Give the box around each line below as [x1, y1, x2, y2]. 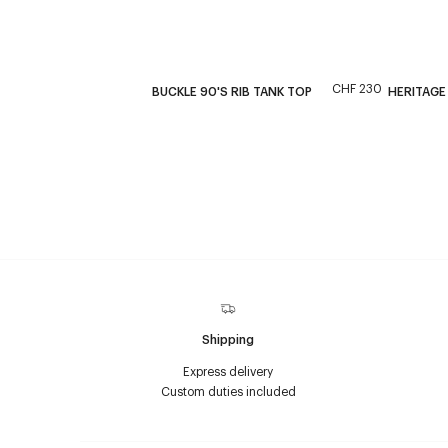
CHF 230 [332, 80, 382, 96]
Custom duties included [160, 383, 296, 399]
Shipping [202, 331, 254, 347]
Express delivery [183, 363, 273, 379]
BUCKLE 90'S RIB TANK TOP [152, 83, 312, 99]
